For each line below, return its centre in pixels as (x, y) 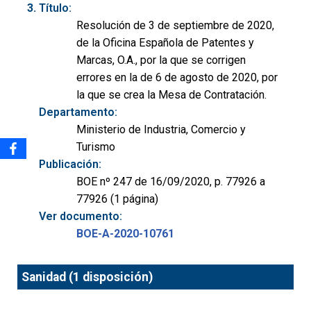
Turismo (96, 146)
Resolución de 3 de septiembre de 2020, (175, 25)
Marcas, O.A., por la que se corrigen (161, 60)
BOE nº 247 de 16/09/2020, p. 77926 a (171, 181)
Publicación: (70, 164)
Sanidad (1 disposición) (87, 277)
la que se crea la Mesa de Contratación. (171, 94)
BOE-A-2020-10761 (125, 233)
